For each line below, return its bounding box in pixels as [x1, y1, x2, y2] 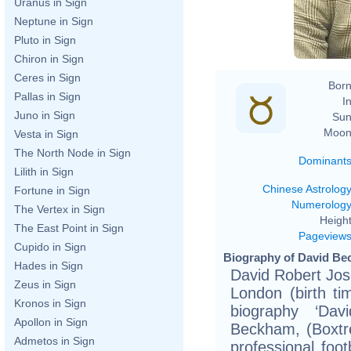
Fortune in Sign [14, 184, 90, 197]
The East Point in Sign [14, 222, 124, 234]
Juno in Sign [14, 109, 75, 121]
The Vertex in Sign [14, 203, 105, 215]
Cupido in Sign [14, 241, 86, 253]
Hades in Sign [14, 259, 83, 272]
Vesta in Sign [14, 128, 78, 140]
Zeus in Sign [14, 278, 76, 291]
